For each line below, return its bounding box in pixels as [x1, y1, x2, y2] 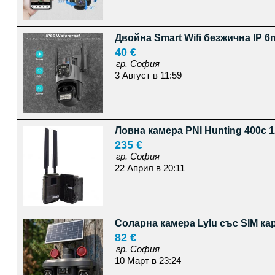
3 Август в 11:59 [114, 70, 182, 80]
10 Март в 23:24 [114, 255, 181, 266]
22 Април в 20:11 [114, 163, 185, 173]
